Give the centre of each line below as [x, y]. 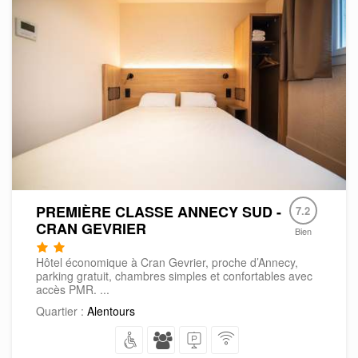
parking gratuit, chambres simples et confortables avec [174, 275]
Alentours [111, 310]
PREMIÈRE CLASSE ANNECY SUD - [159, 211]
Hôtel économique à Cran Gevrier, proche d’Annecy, [167, 262]
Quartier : [62, 310]
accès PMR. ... [73, 289]
